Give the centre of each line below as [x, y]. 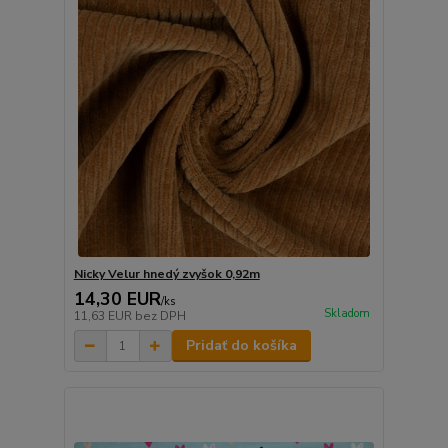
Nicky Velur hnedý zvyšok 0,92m [166, 274]
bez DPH [160, 316]
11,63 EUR [104, 316]
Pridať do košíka [241, 345]
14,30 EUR [117, 299]
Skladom [346, 314]
